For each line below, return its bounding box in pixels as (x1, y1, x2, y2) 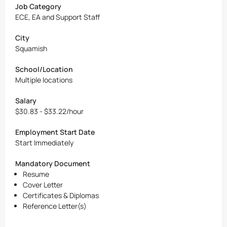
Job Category (15, 2, 61, 11)
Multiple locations (15, 75, 72, 85)
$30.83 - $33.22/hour (15, 106, 84, 116)
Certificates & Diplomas (23, 191, 99, 200)
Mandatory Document (15, 159, 90, 168)
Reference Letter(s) (23, 201, 87, 211)
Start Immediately (15, 138, 73, 147)
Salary (15, 96, 36, 105)
